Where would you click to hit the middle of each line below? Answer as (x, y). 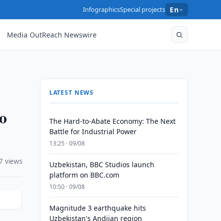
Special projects (143, 9)
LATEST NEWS (72, 92)
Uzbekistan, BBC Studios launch (102, 165)
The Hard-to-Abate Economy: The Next (112, 121)
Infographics (102, 9)
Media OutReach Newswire (52, 35)
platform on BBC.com (84, 175)
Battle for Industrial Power (93, 131)
